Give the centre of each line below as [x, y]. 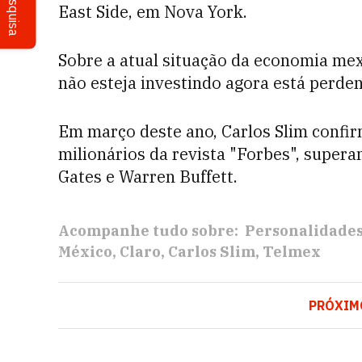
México [85, 252]
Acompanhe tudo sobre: [148, 231]
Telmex [292, 252]
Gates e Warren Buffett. [148, 177]
